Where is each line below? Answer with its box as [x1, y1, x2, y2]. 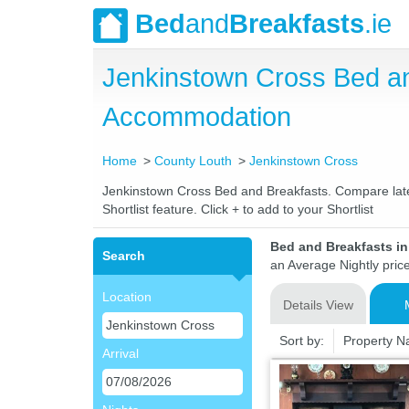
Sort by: [278, 333, 324, 348]
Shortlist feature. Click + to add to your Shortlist [102, 202, 373, 216]
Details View [282, 298, 353, 312]
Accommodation [102, 102, 291, 131]
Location [102, 289, 152, 304]
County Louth [154, 153, 233, 168]
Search [102, 248, 145, 263]
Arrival [102, 346, 139, 361]
